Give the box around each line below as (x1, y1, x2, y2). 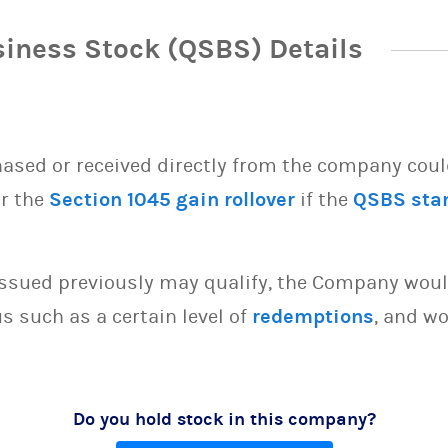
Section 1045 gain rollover (49, 188, 295, 211)
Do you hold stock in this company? (72, 409, 376, 430)
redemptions (252, 305, 374, 328)
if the (295, 188, 353, 211)
